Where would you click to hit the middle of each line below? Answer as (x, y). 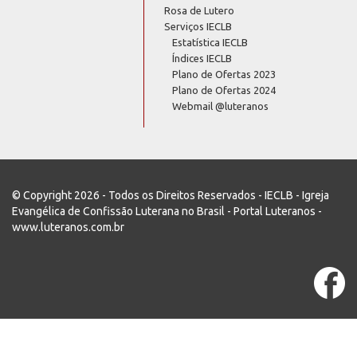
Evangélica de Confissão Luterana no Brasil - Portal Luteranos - (167, 211)
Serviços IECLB (198, 26)
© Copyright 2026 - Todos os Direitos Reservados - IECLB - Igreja (171, 195)
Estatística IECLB (210, 42)
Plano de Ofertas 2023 (224, 74)
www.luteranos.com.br (68, 227)
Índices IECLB (202, 58)
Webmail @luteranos (221, 106)
